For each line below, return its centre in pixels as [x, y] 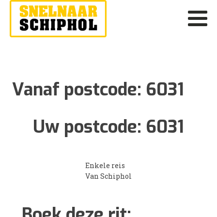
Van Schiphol [108, 176]
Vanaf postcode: [79, 89]
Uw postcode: [89, 127]
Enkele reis [105, 165]
